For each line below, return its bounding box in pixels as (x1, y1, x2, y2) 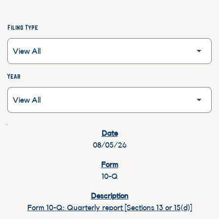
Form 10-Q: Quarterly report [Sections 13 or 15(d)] (27, 204, 192, 212)
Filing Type (7, 24, 38, 31)
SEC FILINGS (7, 126, 48, 133)
